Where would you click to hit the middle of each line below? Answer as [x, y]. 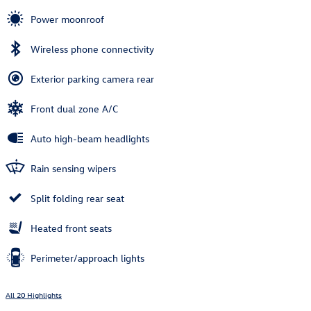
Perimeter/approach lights [87, 258]
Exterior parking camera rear [92, 79]
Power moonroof [67, 19]
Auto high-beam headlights [90, 139]
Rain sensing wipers [73, 169]
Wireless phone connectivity [92, 49]
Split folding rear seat [77, 199]
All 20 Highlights [34, 295]
